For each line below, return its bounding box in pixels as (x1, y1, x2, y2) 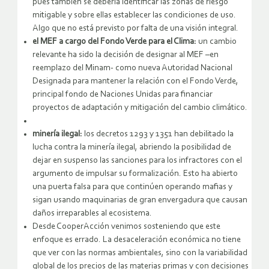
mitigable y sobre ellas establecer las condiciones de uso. (32, 11, 236, 20)
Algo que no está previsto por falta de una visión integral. (32, 24, 238, 34)
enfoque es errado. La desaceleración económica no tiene (32, 235, 241, 245)
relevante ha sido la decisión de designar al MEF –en (32, 50, 219, 60)
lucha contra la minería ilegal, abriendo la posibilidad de (32, 143, 231, 153)
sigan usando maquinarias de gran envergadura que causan (32, 196, 247, 205)
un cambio (196, 37, 237, 47)
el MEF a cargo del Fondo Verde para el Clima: (32, 37, 196, 47)
